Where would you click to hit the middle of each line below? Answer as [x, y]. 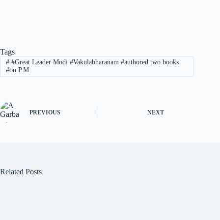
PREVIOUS [45, 113]
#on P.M [17, 70]
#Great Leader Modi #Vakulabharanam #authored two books [94, 62]
